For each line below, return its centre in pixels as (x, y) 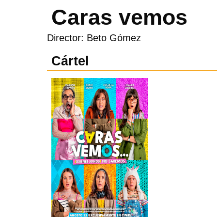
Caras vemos (119, 17)
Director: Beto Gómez (94, 38)
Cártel (70, 61)
